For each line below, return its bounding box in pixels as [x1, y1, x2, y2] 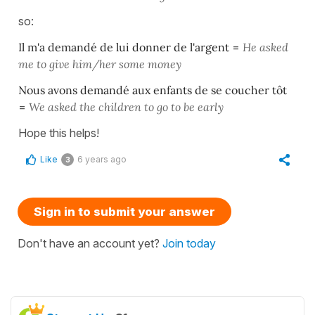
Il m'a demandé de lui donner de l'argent [18, 40, 232, 55]
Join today [162, 236, 216, 251]
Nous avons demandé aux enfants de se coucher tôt [18, 83, 287, 98]
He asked [243, 40, 288, 55]
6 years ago [77, 154, 127, 165]
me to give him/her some [18, 57, 145, 72]
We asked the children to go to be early [29, 100, 224, 115]
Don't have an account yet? [18, 236, 162, 251]
